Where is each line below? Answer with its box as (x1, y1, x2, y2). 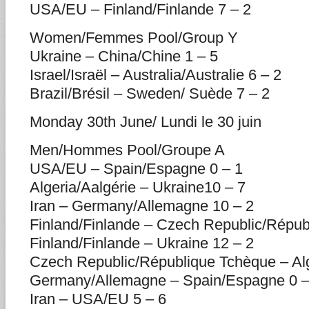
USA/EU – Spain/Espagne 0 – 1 (30, 160, 243, 177)
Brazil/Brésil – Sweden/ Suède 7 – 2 (30, 85, 270, 102)
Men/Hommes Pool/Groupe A (30, 141, 225, 159)
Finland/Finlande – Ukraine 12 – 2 (30, 235, 254, 252)
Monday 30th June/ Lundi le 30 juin (30, 113, 261, 130)
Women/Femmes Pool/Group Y (30, 29, 238, 46)
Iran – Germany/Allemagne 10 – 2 (30, 197, 254, 215)
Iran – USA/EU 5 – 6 (30, 290, 166, 308)
